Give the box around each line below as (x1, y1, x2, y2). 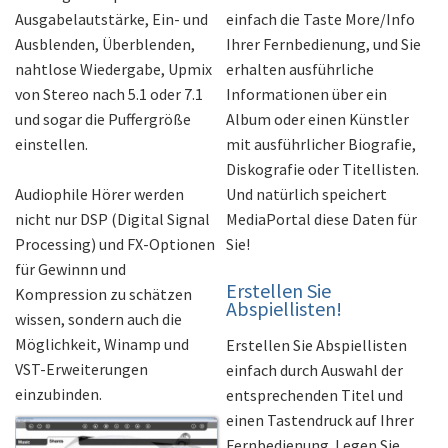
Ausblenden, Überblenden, (15, 33, 195, 54)
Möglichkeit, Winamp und (15, 333, 189, 354)
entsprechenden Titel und (225, 384, 403, 405)
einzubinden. (15, 383, 102, 404)
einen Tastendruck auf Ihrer (225, 409, 414, 430)
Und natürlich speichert (225, 183, 387, 204)
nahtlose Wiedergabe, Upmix (15, 58, 212, 79)
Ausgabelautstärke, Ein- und (15, 8, 208, 29)
